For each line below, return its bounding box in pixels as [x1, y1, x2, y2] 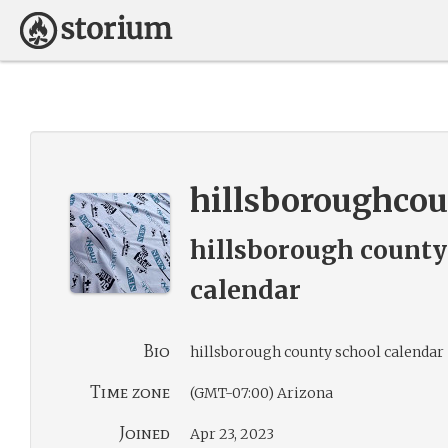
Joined [119, 422, 170, 444]
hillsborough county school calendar [190, 343, 444, 361]
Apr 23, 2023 [190, 425, 274, 443]
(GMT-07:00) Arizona [190, 384, 333, 402]
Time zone [90, 381, 170, 403]
